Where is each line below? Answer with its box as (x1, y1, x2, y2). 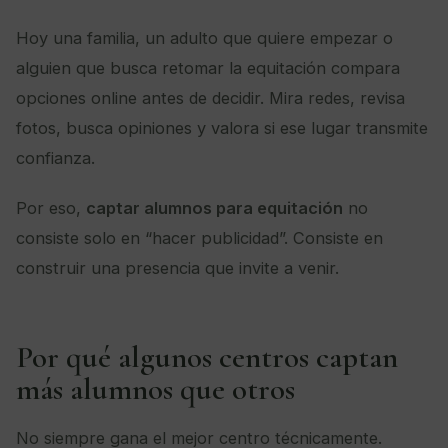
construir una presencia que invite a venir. (16, 257, 339, 278)
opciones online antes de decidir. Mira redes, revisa (16, 87, 405, 108)
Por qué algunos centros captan (16, 337, 398, 376)
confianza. (16, 147, 95, 168)
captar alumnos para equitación (86, 197, 343, 218)
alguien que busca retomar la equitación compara (16, 57, 400, 78)
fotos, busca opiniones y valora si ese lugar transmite (16, 117, 428, 138)
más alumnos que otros (16, 369, 295, 408)
